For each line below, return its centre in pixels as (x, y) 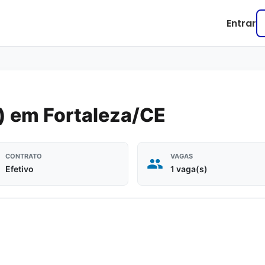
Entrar (241, 23)
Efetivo (19, 169)
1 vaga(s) (189, 169)
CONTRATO (23, 156)
